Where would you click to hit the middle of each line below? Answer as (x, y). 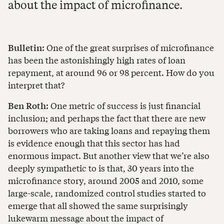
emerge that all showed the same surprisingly (98, 205)
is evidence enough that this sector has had (94, 143)
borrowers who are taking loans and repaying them (109, 130)
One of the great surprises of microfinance (129, 47)
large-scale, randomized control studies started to (107, 193)
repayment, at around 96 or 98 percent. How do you (111, 72)
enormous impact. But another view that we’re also (109, 155)
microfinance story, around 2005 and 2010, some (106, 180)
